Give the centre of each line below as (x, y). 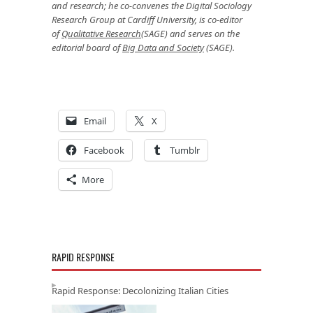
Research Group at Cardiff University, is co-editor (147, 19)
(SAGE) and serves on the (190, 33)
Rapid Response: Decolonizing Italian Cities (140, 290)
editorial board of (87, 47)
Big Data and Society (163, 47)
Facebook (104, 150)
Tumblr (185, 150)
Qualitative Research (101, 33)
